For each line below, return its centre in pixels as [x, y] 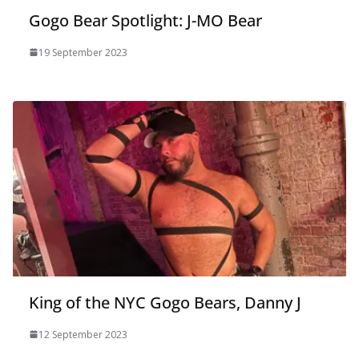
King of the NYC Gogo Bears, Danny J [165, 302]
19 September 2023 [83, 52]
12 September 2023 [83, 334]
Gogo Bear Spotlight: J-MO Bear [145, 20]
